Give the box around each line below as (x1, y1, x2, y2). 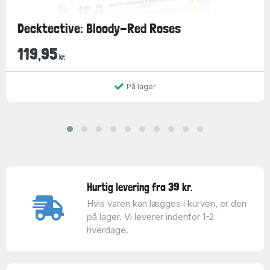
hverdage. (86, 224, 128, 236)
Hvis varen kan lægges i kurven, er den (86, 198, 246, 210)
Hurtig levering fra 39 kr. (86, 180, 193, 194)
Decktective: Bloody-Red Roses (17, 20, 181, 36)
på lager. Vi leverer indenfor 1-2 (86, 211, 214, 223)
